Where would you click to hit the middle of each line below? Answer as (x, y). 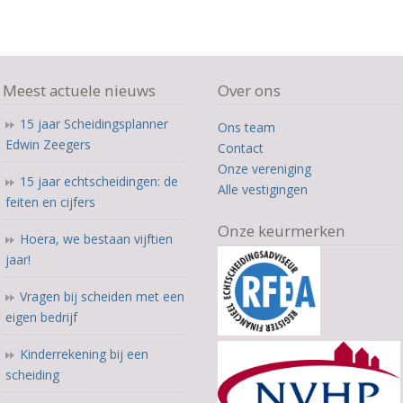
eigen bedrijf (42, 317)
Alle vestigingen (263, 189)
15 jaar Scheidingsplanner (94, 123)
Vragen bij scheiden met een (103, 296)
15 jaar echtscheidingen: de (99, 181)
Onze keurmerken (282, 230)
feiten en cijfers (51, 201)
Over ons (250, 90)
